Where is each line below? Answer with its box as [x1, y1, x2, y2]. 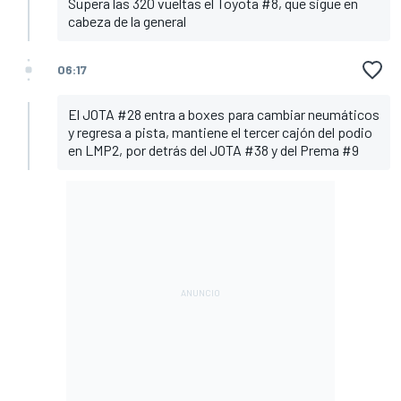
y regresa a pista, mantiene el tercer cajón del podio [68, 124, 372, 141]
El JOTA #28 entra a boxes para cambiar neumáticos [68, 106, 380, 124]
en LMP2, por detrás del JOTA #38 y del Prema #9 [68, 141, 359, 159]
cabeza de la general [68, 13, 186, 30]
